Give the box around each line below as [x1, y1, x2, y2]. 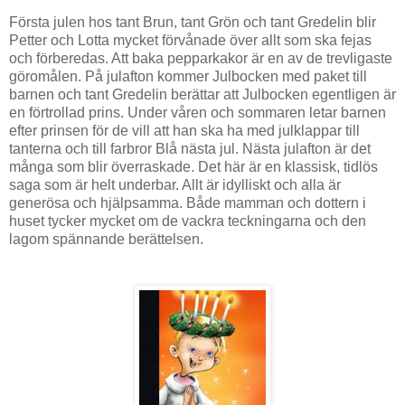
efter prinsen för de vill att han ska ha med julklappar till [9, 123, 360, 139]
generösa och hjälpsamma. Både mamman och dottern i [9, 195, 366, 212]
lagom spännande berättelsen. [9, 231, 203, 248]
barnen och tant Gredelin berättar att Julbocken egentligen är [9, 87, 396, 103]
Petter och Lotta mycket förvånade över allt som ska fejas [9, 33, 372, 49]
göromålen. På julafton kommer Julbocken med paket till [9, 69, 367, 85]
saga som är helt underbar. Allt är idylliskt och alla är [9, 177, 341, 193]
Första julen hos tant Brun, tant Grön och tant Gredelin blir [9, 14, 376, 31]
